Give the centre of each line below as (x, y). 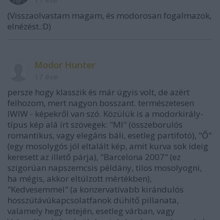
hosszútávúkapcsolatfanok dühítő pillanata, (93, 200)
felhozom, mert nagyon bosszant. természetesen (101, 103)
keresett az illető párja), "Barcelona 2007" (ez (94, 157)
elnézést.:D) (29, 26)
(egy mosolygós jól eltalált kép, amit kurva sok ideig (108, 146)
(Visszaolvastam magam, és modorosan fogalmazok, (110, 15)
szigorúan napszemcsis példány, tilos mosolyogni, (105, 168)
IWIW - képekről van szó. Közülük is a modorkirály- (105, 114)
